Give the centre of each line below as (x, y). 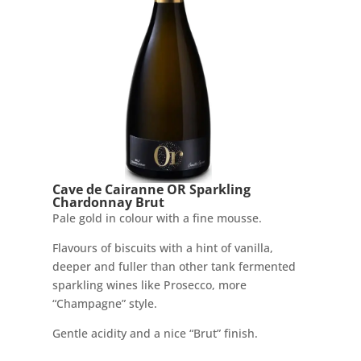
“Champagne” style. (104, 304)
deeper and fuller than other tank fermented (174, 267)
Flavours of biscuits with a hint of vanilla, (162, 248)
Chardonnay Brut (108, 203)
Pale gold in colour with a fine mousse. (157, 218)
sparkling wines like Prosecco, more (149, 285)
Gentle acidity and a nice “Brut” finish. (155, 334)
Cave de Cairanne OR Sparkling (151, 190)
